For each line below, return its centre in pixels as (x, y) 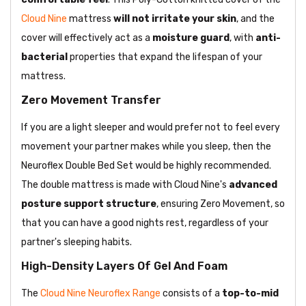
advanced (253, 185)
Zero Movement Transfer (91, 100)
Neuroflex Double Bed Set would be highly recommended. (146, 166)
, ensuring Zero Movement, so (221, 204)
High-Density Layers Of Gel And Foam (124, 266)
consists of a (191, 294)
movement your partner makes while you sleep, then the (146, 147)
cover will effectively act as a (87, 38)
